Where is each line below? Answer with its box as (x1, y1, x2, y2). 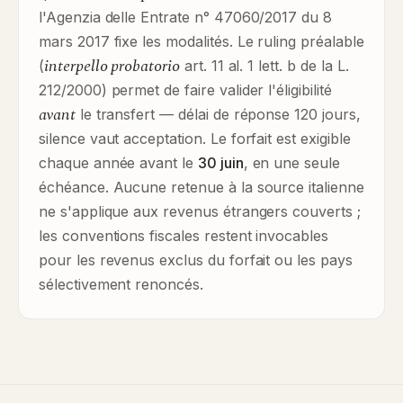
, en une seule (243, 154, 340, 172)
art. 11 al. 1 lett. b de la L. (179, 57, 349, 75)
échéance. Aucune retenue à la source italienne (39, 178, 364, 196)
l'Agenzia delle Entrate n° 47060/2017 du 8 (39, 8, 332, 26)
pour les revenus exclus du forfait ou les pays (39, 251, 353, 269)
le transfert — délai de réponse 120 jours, (75, 105, 361, 123)
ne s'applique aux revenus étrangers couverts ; (39, 202, 361, 220)
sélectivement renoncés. (39, 275, 203, 293)
